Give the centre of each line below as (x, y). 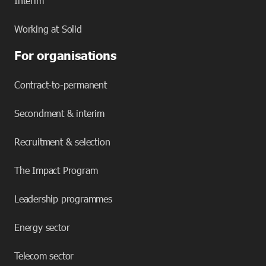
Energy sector (42, 227)
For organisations (65, 55)
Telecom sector (44, 256)
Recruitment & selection (62, 142)
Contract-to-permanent (61, 85)
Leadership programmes (63, 199)
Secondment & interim (59, 113)
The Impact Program (56, 170)
